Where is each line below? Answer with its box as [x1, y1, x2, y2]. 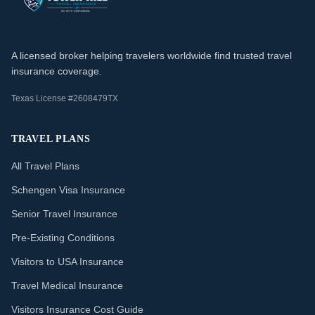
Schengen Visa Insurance [11, 184, 125, 195]
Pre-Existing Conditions [11, 232, 115, 243]
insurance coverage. [11, 65, 102, 77]
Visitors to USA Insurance [11, 256, 124, 267]
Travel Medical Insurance [11, 280, 123, 291]
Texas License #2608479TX [11, 94, 118, 103]
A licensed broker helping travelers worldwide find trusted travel [11, 50, 292, 61]
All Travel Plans [11, 160, 79, 172]
